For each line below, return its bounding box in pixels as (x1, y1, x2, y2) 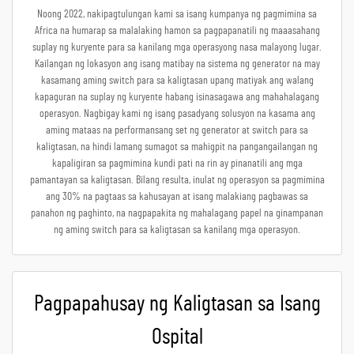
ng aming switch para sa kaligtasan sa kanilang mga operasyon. (54, 224, 300, 235)
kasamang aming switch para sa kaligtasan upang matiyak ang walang (40, 74, 314, 86)
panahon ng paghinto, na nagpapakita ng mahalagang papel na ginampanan (31, 207, 323, 219)
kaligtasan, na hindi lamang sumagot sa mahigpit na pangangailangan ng (36, 141, 318, 153)
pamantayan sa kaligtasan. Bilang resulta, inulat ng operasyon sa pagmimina (29, 174, 325, 186)
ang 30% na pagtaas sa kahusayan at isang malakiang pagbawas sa (46, 190, 308, 202)
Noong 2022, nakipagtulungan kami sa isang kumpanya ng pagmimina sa (37, 8, 317, 20)
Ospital (151, 326, 203, 348)
